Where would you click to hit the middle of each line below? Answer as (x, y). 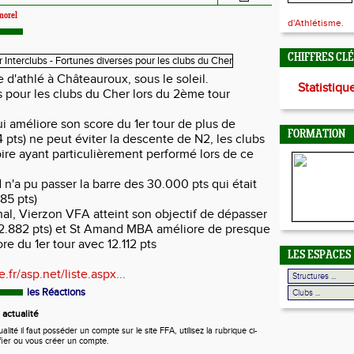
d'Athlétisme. (316, 23)
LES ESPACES (319, 256)
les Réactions (56, 292)
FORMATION (316, 135)
